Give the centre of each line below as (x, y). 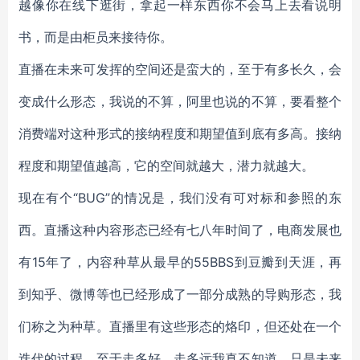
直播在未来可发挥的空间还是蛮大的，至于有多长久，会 (180, 69)
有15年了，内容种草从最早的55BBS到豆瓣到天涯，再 (180, 262)
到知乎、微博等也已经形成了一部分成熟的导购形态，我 (180, 294)
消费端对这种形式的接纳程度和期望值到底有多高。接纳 (180, 133)
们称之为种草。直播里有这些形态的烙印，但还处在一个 (180, 326)
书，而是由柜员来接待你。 (96, 37)
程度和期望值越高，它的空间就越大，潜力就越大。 (166, 166)
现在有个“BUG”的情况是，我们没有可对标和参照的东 (180, 198)
